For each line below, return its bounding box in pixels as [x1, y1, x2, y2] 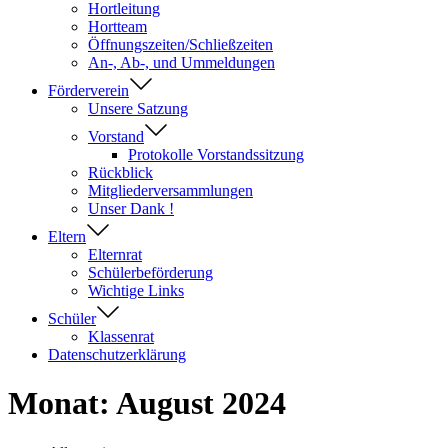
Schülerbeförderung [88, 264, 213, 281]
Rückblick [88, 164, 153, 181]
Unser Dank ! [88, 200, 174, 217]
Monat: [8, 385, 116, 422]
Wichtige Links [88, 282, 184, 299]
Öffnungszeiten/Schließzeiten [88, 36, 273, 53]
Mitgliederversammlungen [88, 182, 253, 199]
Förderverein [48, 82, 129, 99]
